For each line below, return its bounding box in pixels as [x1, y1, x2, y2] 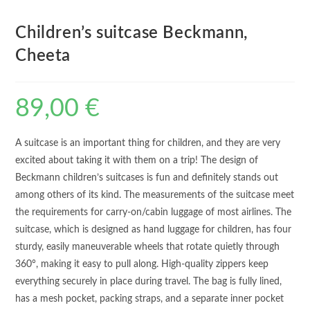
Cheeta [15, 48, 71, 65]
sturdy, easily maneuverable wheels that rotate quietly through [15, 242, 280, 253]
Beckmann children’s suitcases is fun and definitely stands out [15, 173, 279, 183]
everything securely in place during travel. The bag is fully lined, [15, 277, 282, 287]
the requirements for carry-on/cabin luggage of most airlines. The [15, 208, 292, 218]
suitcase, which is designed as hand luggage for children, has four [15, 225, 292, 235]
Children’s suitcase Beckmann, [15, 25, 248, 42]
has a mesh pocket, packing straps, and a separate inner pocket [15, 294, 284, 304]
